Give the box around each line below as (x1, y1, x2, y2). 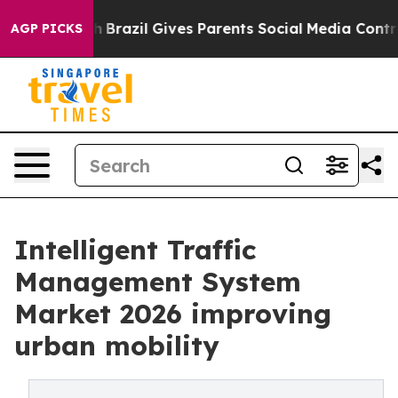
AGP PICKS (11, 20, 83, 36)
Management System (14, 265, 301, 298)
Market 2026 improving (14, 297, 331, 330)
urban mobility (14, 329, 219, 362)
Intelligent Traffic (14, 233, 256, 267)
